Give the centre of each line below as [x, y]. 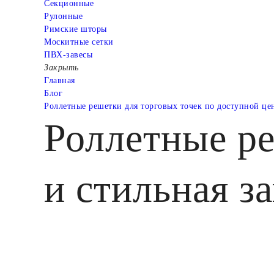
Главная [60, 80]
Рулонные [63, 16]
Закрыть [61, 67]
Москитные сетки [79, 42]
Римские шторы [76, 29]
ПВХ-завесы [68, 54]
